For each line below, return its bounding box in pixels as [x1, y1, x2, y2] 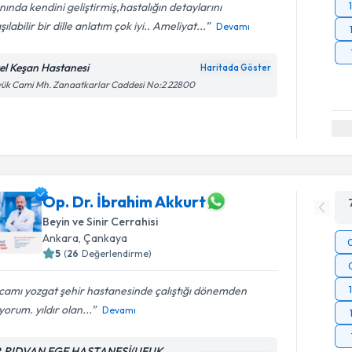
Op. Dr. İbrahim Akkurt [42, 191, 207, 211]
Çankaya [83, 231, 128, 245]
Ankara [42, 231, 79, 245]
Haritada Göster [200, 61, 272, 73]
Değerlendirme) [82, 247, 152, 259]
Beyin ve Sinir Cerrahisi [42, 214, 159, 229]
